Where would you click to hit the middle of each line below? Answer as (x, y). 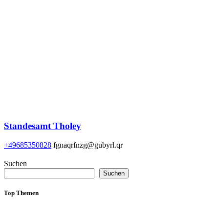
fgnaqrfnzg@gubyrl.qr (88, 145)
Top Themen (21, 193)
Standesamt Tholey (43, 126)
